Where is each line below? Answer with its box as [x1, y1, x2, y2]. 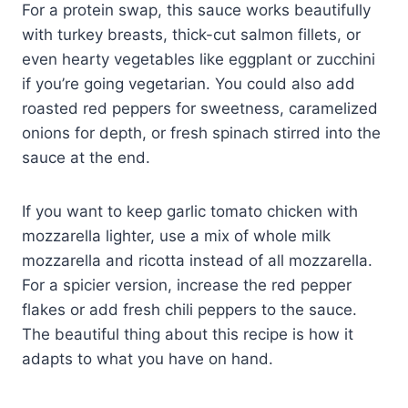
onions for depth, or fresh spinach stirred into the [22, 123, 381, 142]
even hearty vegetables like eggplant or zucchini [22, 49, 375, 68]
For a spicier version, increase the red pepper [22, 275, 352, 294]
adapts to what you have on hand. [22, 349, 273, 368]
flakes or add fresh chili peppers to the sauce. [22, 300, 357, 319]
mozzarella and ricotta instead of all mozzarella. [22, 250, 372, 270]
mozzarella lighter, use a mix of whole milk [22, 226, 331, 245]
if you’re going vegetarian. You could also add [22, 74, 355, 93]
